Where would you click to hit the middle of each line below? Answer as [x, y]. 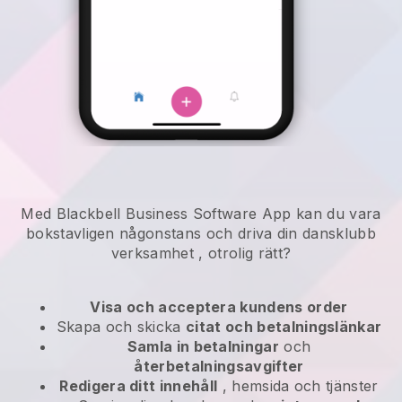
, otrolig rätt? [243, 253]
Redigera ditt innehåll [139, 386]
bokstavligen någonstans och [131, 234]
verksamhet [153, 253]
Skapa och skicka [121, 327]
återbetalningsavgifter [219, 367]
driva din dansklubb [307, 234]
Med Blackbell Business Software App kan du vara [201, 214]
